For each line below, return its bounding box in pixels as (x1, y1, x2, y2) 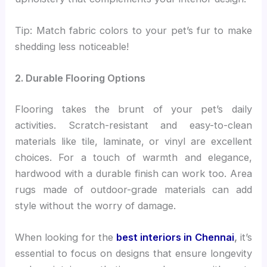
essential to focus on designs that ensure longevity (15, 247, 252, 259)
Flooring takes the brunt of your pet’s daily (15, 103, 252, 115)
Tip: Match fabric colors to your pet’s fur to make (15, 24, 252, 36)
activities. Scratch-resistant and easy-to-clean (15, 119, 252, 131)
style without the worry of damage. (15, 199, 176, 212)
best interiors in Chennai (116, 231, 234, 243)
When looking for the (15, 231, 113, 243)
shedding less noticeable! (15, 40, 129, 52)
